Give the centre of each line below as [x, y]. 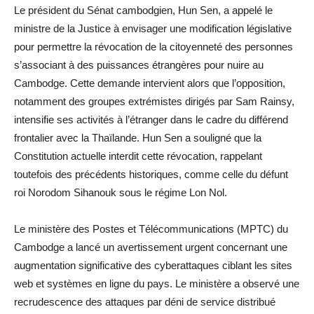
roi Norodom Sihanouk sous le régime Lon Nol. [121, 192]
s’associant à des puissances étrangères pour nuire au [139, 64]
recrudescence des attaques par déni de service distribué [145, 301]
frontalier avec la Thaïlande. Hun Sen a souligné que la [138, 137]
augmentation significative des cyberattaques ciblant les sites [153, 265]
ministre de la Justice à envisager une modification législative [153, 28]
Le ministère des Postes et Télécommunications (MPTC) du [151, 228]
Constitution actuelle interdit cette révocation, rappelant [138, 156]
